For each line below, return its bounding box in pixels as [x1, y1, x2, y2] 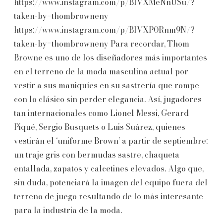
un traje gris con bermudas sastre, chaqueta [14, 148, 179, 161]
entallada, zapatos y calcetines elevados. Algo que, [14, 162, 204, 174]
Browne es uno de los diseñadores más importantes [14, 51, 207, 63]
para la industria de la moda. [14, 204, 122, 216]
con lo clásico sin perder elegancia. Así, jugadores [14, 93, 202, 105]
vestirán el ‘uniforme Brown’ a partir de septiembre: [14, 134, 208, 147]
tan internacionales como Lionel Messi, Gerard [14, 107, 189, 119]
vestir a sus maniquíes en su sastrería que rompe [14, 79, 199, 91]
